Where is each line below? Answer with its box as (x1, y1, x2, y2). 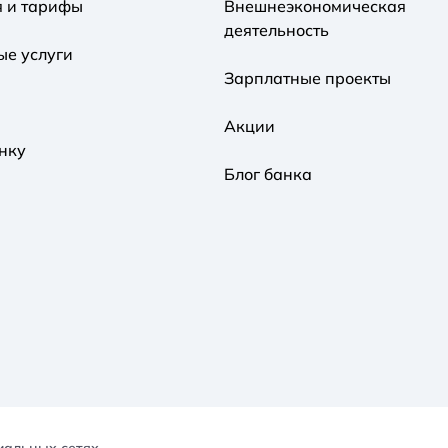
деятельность (224, 19, 329, 40)
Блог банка (224, 163, 312, 184)
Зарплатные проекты (224, 67, 391, 88)
